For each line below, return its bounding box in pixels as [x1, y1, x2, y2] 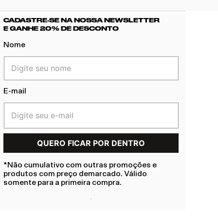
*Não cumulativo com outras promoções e [3, 161, 157, 169]
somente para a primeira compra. [3, 178, 122, 186]
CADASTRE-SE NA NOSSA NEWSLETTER [3, 17, 160, 24]
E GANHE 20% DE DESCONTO [3, 25, 119, 32]
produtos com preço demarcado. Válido [3, 169, 147, 178]
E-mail [3, 87, 27, 95]
